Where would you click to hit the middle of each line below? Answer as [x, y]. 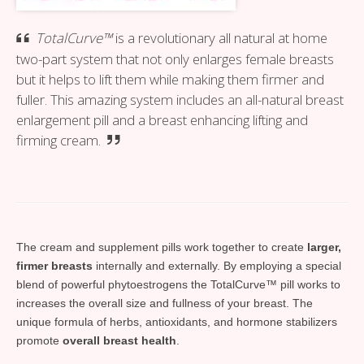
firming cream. [58, 140]
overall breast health [119, 340]
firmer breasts [54, 265]
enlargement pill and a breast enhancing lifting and [162, 119]
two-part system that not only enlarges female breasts [175, 58]
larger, [324, 247]
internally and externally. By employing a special [217, 265]
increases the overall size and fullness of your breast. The [165, 303]
